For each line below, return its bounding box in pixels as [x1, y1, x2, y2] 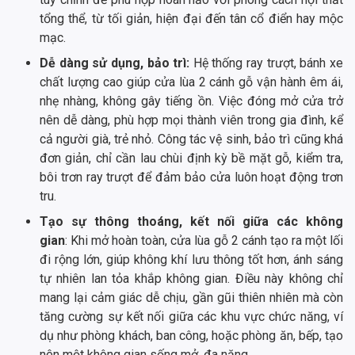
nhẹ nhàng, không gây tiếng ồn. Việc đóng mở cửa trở [40, 94, 343, 109]
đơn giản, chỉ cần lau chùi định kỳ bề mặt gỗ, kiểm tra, [40, 151, 343, 166]
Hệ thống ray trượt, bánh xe [193, 55, 344, 71]
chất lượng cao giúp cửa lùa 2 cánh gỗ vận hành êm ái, [40, 74, 343, 90]
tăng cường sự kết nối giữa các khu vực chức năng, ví [40, 309, 343, 325]
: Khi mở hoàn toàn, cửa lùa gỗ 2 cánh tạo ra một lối [65, 233, 343, 249]
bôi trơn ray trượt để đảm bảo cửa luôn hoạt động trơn [40, 170, 343, 185]
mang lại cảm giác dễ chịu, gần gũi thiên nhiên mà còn [40, 290, 343, 306]
